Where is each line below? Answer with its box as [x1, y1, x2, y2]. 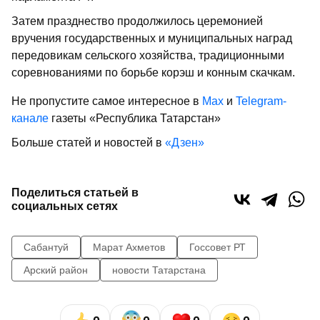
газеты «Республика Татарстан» [49, 111, 221, 124]
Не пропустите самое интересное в [11, 94, 202, 107]
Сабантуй [24, 241, 69, 253]
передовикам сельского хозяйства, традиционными [11, 49, 284, 61]
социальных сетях [11, 199, 118, 212]
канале [11, 111, 49, 124]
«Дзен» [165, 136, 204, 149]
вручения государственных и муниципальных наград [11, 31, 292, 44]
